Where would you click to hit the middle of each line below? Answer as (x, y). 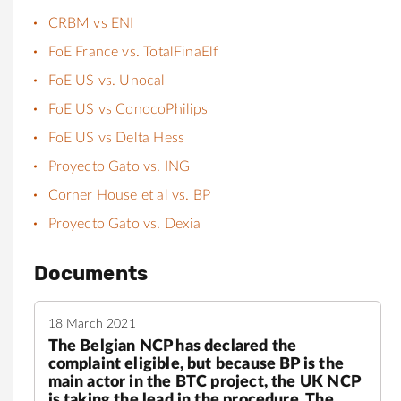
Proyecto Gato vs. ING (119, 166)
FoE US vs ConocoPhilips (128, 109)
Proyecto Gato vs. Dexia (124, 223)
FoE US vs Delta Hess (116, 137)
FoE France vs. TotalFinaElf (133, 51)
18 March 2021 (92, 324)
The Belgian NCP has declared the (172, 346)
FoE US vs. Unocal (107, 80)
